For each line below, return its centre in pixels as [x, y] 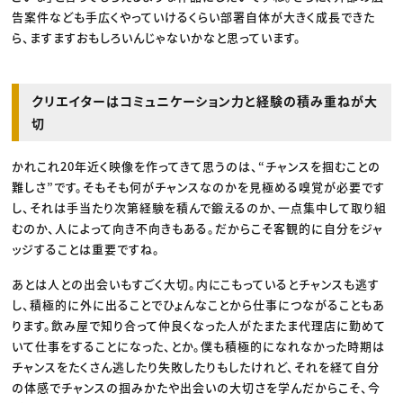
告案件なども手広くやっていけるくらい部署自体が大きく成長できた [194, 17]
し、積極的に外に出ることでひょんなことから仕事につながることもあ [199, 305]
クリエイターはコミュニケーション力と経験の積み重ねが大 [205, 101]
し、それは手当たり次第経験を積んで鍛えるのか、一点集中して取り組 [200, 208]
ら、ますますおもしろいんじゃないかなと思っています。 [157, 38]
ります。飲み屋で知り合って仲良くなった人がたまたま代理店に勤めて [199, 326]
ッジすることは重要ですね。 [86, 249]
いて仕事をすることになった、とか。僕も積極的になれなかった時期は [199, 346]
